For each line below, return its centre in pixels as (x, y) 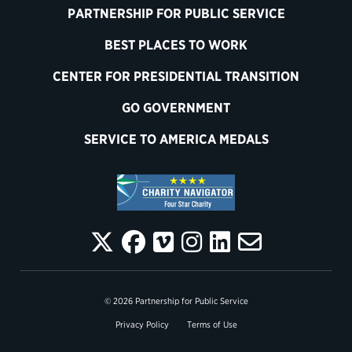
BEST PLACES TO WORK (176, 45)
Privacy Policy (142, 324)
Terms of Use (212, 324)
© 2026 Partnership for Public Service (176, 301)
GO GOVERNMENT (176, 108)
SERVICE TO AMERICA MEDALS (176, 139)
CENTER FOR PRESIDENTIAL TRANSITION (176, 76)
